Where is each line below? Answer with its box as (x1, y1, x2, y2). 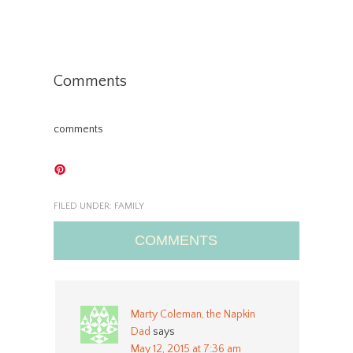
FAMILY (113, 200, 144, 211)
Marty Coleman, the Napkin (130, 307, 255, 321)
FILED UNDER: (53, 200, 114, 211)
